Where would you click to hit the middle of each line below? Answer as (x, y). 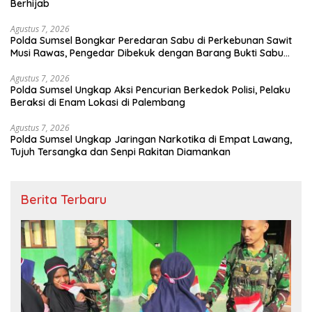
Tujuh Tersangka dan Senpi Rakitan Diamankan (120, 152)
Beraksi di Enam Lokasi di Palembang (98, 103)
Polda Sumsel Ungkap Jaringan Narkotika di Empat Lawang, (151, 140)
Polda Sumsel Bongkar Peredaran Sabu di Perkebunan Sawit (151, 41)
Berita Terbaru (64, 200)
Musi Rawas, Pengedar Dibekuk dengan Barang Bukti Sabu (147, 53)
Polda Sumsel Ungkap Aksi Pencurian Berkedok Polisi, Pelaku (150, 90)
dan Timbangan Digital (64, 66)
